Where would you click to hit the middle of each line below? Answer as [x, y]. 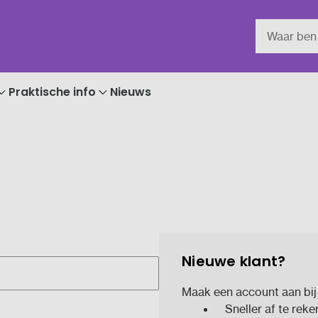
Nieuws [131, 92]
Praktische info [52, 92]
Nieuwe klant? [234, 261]
